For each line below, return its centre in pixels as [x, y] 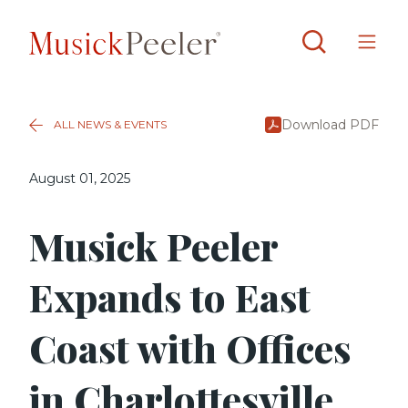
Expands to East [170, 297]
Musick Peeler [153, 246]
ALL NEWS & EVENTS [110, 124]
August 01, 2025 [80, 178]
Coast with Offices [190, 348]
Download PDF [330, 124]
